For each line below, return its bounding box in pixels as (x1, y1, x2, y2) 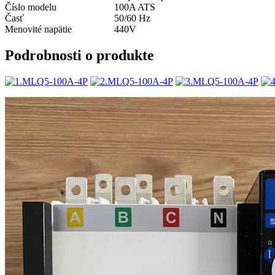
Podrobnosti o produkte (5, 47, 154, 63)
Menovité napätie (5, 23, 72, 34)
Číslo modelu (5, 1, 56, 12)
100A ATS (114, 1, 155, 12)
